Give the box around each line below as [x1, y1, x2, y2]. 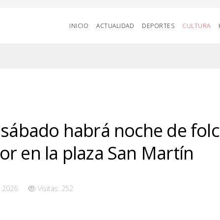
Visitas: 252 [38, 184, 73, 193]
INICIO [69, 22, 88, 30]
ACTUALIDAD [96, 22, 134, 30]
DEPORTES [142, 22, 174, 30]
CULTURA [182, 22, 211, 30]
